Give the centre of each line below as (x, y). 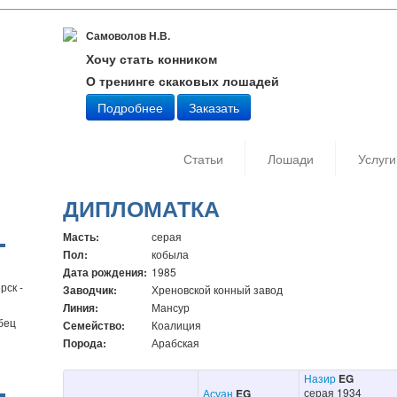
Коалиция (176, 325)
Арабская (175, 343)
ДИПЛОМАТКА (141, 208)
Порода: (84, 343)
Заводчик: (90, 290)
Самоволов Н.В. (128, 36)
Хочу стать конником (151, 58)
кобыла (170, 254)
